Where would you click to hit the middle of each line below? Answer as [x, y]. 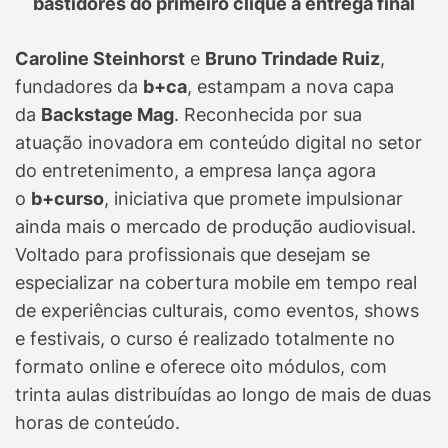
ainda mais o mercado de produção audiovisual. [215, 227]
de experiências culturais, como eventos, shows [217, 311]
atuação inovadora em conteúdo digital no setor [218, 143]
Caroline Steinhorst [100, 59]
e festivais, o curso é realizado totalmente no [205, 339]
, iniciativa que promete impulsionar [253, 199]
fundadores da [79, 87]
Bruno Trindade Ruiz [292, 59]
